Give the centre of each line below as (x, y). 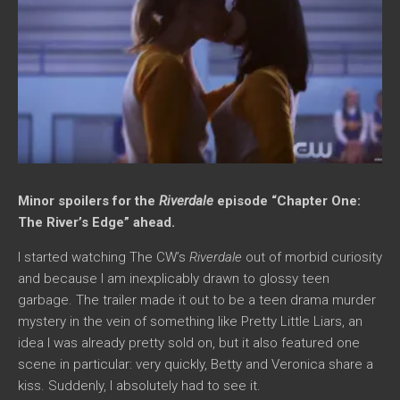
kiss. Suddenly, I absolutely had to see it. (139, 385)
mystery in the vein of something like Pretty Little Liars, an (190, 321)
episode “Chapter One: (287, 200)
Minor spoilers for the (88, 200)
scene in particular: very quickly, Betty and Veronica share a (196, 364)
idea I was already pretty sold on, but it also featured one (189, 342)
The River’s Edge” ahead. (96, 222)
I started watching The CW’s (104, 257)
